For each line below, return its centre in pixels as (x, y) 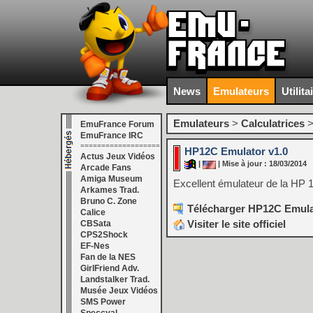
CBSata (96, 224)
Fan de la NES (108, 257)
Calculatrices (273, 123)
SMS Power (103, 302)
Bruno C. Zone (109, 201)
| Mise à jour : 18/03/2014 (261, 164)
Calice (93, 212)
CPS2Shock (104, 235)
